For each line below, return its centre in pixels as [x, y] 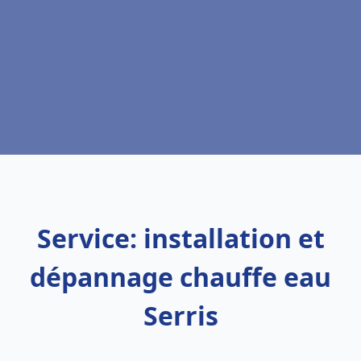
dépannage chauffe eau [180, 277]
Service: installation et [180, 238]
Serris [180, 315]
